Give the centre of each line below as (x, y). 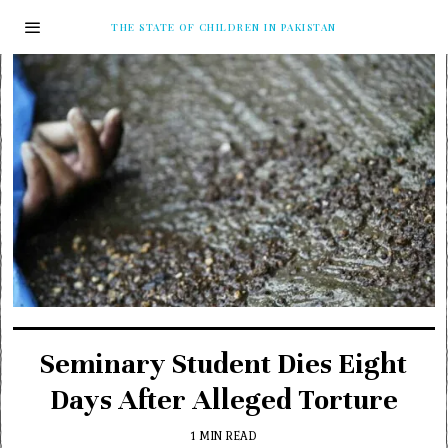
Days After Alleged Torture (223, 399)
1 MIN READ (224, 435)
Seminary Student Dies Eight (224, 363)
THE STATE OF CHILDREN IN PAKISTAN (224, 26)
